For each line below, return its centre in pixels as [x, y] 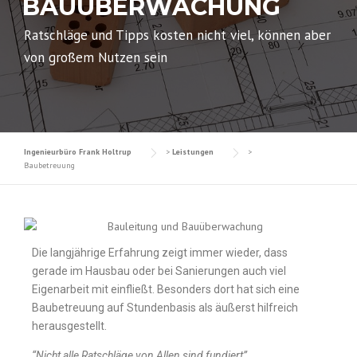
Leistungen [193, 152]
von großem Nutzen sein [96, 57]
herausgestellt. [69, 326]
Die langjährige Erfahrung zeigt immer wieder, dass [160, 253]
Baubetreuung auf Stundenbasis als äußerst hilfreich [165, 308]
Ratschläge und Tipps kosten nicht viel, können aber [177, 35]
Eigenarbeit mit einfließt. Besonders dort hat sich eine [166, 289]
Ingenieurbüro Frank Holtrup [78, 152]
